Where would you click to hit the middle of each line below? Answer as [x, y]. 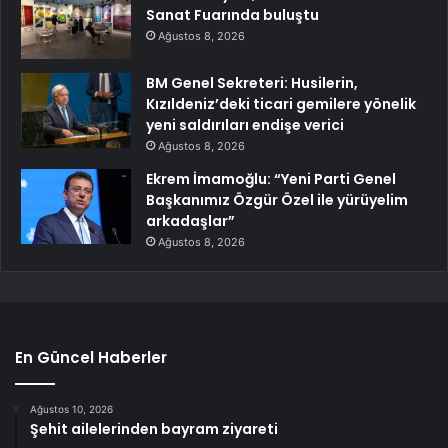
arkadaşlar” [190, 221]
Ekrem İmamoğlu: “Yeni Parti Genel [271, 179]
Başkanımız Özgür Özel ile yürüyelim [277, 200]
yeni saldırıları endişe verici [245, 125]
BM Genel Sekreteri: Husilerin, [252, 83]
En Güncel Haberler [91, 358]
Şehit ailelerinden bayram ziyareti [154, 429]
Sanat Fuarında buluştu [232, 15]
